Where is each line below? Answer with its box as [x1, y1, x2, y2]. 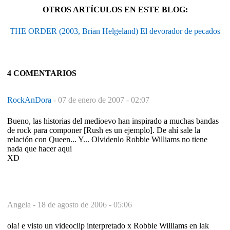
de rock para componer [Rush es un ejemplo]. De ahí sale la [7, 125, 200, 135]
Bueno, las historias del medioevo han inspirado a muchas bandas [7, 116, 219, 125]
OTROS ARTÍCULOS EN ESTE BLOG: [42, 5, 188, 14]
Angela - [7, 200, 37, 209]
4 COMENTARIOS [7, 68, 76, 78]
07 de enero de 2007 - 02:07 [58, 95, 149, 104]
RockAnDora [7, 95, 53, 104]
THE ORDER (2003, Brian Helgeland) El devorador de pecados [10, 26, 220, 35]
